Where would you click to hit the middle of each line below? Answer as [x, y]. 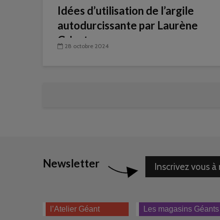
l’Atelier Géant [75, 209]
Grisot [73, 40]
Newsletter [71, 163]
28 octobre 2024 [87, 46]
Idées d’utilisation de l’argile [126, 11]
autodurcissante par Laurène [128, 25]
